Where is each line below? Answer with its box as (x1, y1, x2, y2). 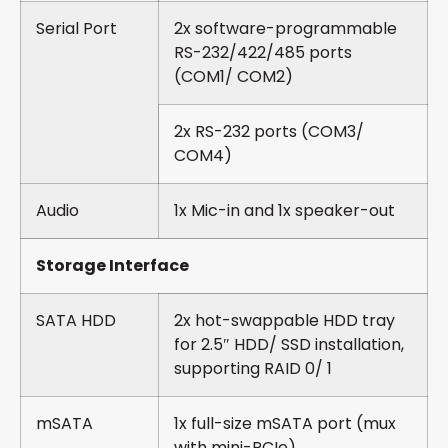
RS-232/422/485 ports (174, 41, 352, 65)
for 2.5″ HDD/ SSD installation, (174, 333, 404, 357)
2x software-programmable (174, 17, 397, 41)
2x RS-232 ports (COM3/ (174, 120, 364, 144)
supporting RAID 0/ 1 (174, 357, 332, 381)
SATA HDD (36, 309, 116, 333)
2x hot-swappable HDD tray (174, 309, 395, 333)
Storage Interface (36, 254, 189, 278)
